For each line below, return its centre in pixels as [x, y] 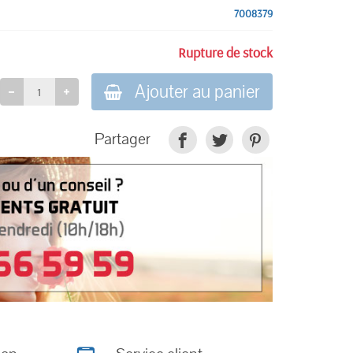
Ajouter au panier [197, 92]
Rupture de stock [225, 52]
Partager [123, 139]
